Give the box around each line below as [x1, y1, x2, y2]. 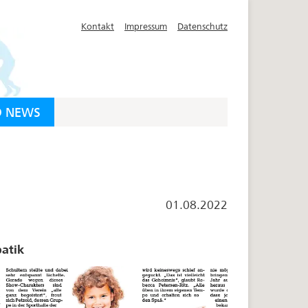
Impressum [124, 21, 167, 32]
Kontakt [81, 21, 114, 32]
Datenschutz [177, 21, 228, 32]
